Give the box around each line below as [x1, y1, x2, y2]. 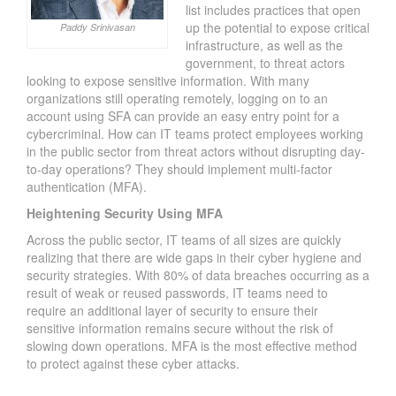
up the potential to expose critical [186, 19, 369, 37]
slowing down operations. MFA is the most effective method [27, 337, 357, 355]
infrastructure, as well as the [186, 36, 343, 55]
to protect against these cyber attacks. [27, 354, 240, 373]
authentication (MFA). [27, 178, 147, 196]
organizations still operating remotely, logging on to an [27, 89, 328, 108]
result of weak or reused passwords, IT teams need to [27, 284, 328, 302]
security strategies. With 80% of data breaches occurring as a [27, 266, 369, 285]
